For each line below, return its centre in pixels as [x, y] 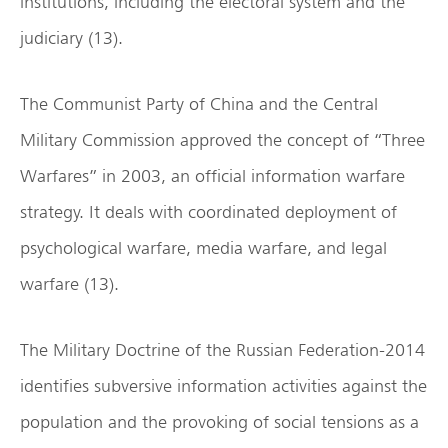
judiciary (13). [71, 38]
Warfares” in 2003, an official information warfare [212, 176]
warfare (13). [69, 284]
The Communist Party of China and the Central [199, 104]
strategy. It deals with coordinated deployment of [208, 212]
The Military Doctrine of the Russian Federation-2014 [222, 350]
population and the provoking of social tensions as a [219, 422]
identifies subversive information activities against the [223, 386]
